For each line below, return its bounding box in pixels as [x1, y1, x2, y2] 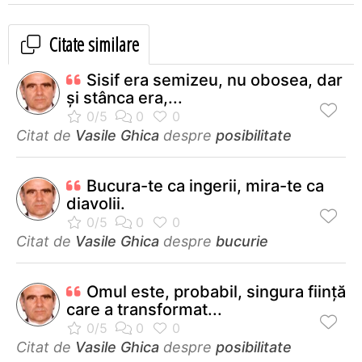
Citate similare [45, 30, 139, 57]
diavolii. [66, 193, 125, 213]
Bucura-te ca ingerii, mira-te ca [86, 175, 324, 196]
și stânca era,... [66, 87, 183, 107]
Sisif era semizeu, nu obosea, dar [86, 69, 343, 90]
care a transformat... [66, 299, 222, 319]
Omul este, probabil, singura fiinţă [86, 281, 346, 301]
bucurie [216, 232, 268, 250]
